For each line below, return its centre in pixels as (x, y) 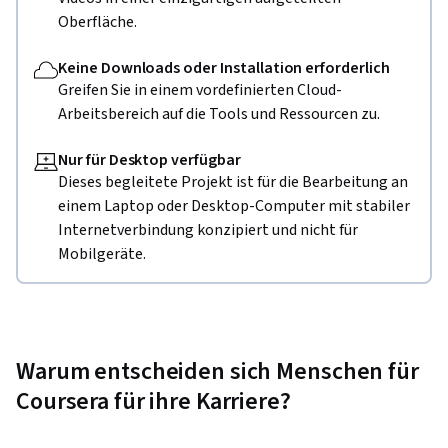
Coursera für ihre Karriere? (153, 402)
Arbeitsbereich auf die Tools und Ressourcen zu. (219, 114)
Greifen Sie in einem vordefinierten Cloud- (200, 90)
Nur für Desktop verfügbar (149, 160)
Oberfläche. (97, 22)
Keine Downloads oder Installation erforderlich (224, 68)
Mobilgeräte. (102, 254)
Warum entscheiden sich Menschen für (217, 372)
